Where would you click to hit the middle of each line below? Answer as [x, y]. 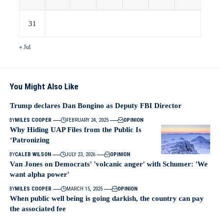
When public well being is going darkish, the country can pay [107, 198]
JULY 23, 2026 [81, 154]
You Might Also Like [44, 86]
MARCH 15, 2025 [85, 189]
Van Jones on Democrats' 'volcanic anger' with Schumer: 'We [109, 164]
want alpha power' [40, 174]
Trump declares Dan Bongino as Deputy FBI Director [96, 106]
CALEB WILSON [33, 154]
